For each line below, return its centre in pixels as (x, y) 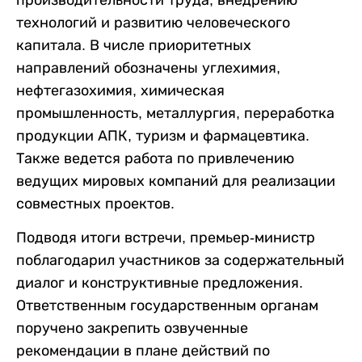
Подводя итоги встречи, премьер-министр (166, 238)
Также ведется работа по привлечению (155, 159)
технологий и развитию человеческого (153, 23)
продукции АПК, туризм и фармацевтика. (163, 136)
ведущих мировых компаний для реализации (176, 181)
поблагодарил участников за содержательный (180, 261)
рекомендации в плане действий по (143, 351)
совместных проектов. (95, 204)
